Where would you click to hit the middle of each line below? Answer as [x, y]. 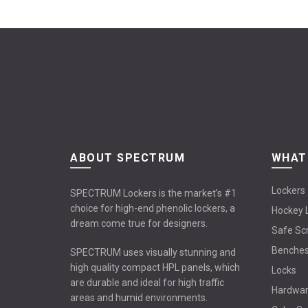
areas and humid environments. [139, 297]
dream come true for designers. [139, 223]
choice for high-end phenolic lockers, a [153, 208]
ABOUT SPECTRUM [128, 157]
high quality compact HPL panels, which [155, 267]
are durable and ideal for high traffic [147, 282]
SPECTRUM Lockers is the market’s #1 [153, 193]
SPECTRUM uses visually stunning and [153, 252]
